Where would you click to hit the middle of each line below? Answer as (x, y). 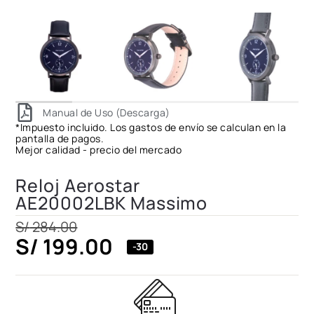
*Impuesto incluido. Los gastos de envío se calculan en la (151, 128)
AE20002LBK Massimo (112, 203)
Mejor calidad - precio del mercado (99, 150)
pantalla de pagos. (60, 139)
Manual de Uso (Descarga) (107, 112)
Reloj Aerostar (78, 186)
